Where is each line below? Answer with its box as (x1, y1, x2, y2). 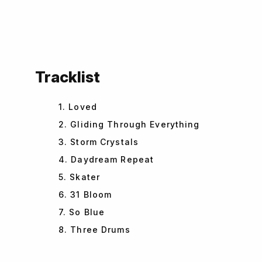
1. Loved (58, 102, 97, 112)
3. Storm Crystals (58, 137, 139, 147)
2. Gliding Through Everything (58, 119, 200, 129)
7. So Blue (58, 207, 105, 217)
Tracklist (35, 68, 100, 86)
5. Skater (58, 172, 101, 182)
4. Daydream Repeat (58, 154, 154, 164)
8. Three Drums (58, 225, 130, 235)
